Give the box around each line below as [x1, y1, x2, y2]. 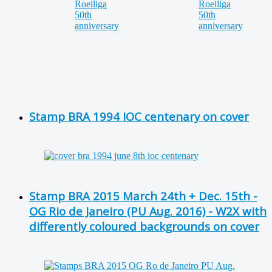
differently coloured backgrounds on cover [29, 218, 259, 234]
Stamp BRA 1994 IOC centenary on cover [29, 109, 249, 124]
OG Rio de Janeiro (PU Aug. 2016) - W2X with [29, 203, 267, 219]
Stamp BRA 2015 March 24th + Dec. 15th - [29, 188, 257, 203]
